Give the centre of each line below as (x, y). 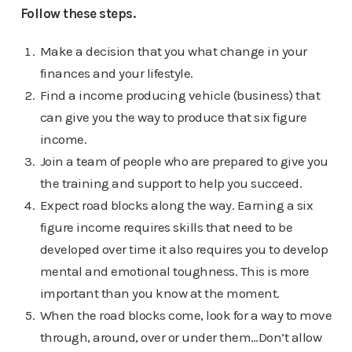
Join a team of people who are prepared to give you (184, 161)
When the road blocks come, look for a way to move (186, 315)
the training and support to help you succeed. (171, 183)
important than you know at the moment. (159, 293)
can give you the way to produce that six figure (173, 117)
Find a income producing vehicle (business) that (180, 95)
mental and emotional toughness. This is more (174, 271)
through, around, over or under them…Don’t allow (181, 337)
